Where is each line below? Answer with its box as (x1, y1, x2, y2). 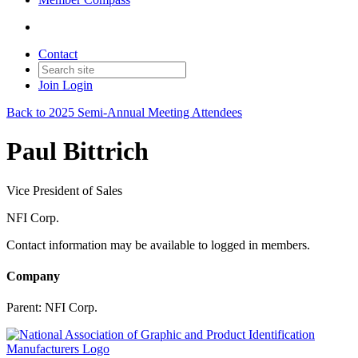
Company (6, 269, 60, 284)
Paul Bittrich (6, 137, 149, 166)
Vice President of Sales (6, 183, 122, 197)
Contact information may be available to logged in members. (6, 237, 310, 252)
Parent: (6, 300, 45, 315)
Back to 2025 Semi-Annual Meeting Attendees (6, 105, 242, 119)
